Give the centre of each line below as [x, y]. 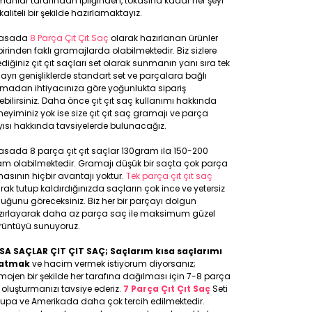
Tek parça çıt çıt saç [169, 176]
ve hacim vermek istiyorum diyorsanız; [113, 264]
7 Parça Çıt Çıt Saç [168, 289]
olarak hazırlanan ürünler [163, 38]
